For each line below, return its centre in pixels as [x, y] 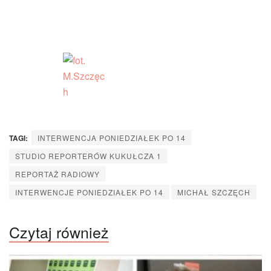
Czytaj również [59, 232]
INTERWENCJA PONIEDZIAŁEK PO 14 [112, 138]
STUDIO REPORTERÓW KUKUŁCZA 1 [88, 156]
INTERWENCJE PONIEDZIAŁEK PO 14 [89, 192]
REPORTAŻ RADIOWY [57, 174]
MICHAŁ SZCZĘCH [214, 192]
